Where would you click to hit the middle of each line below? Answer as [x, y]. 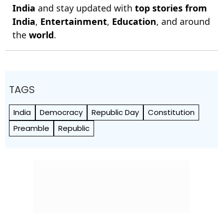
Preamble [31, 128]
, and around [183, 21]
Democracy [61, 112]
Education [134, 21]
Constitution [171, 112]
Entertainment [74, 21]
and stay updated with [85, 8]
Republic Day [115, 112]
